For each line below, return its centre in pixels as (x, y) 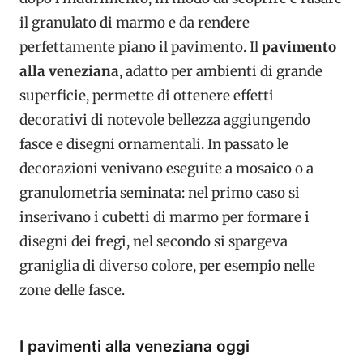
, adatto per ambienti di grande (221, 72)
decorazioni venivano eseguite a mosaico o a (167, 169)
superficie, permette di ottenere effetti (147, 96)
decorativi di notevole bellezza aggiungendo (165, 120)
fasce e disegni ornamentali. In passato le (154, 145)
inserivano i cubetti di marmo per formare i (164, 218)
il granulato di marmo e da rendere (135, 23)
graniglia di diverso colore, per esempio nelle (167, 266)
